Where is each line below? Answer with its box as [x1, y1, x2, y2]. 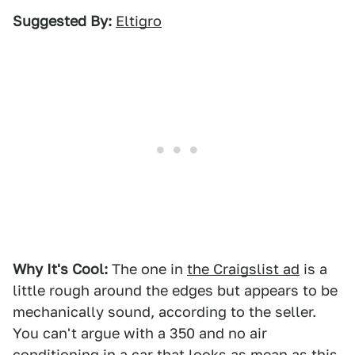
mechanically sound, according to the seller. [13, 303, 316, 320]
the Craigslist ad [187, 261, 300, 277]
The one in [108, 261, 187, 277]
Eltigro [116, 13, 162, 29]
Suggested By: [13, 13, 112, 29]
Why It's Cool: [13, 261, 108, 277]
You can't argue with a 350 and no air [13, 325, 267, 342]
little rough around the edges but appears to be [13, 282, 338, 299]
